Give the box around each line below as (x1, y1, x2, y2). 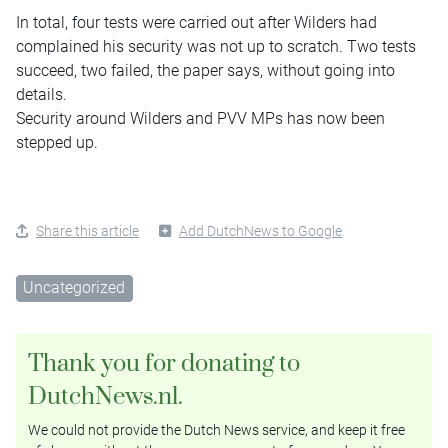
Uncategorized (23, 277, 126, 297)
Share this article (36, 222, 139, 239)
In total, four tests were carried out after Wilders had (16, 12, 377, 32)
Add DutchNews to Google (179, 222, 342, 239)
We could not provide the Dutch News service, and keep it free (28, 422, 405, 439)
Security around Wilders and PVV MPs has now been (16, 108, 385, 128)
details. (16, 84, 67, 104)
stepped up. (16, 132, 98, 152)
